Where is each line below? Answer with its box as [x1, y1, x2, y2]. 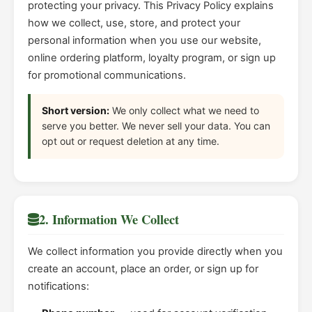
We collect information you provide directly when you [28, 245, 283, 258]
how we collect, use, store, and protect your [28, 16, 240, 29]
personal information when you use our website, [28, 33, 261, 47]
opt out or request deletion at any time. [42, 135, 219, 148]
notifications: [28, 280, 89, 293]
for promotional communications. [28, 68, 186, 81]
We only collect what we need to [109, 104, 259, 117]
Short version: [42, 104, 109, 117]
